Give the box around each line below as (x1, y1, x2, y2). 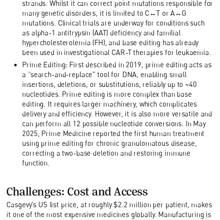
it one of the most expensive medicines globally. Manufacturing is (6, 210, 212, 219)
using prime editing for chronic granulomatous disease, (22, 138, 197, 147)
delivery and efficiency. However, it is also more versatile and (22, 109, 213, 118)
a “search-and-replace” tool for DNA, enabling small (22, 70, 187, 79)
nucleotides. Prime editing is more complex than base (22, 89, 192, 98)
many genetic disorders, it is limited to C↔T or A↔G (22, 9, 186, 18)
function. (22, 158, 50, 167)
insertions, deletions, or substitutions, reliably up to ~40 (22, 80, 197, 88)
